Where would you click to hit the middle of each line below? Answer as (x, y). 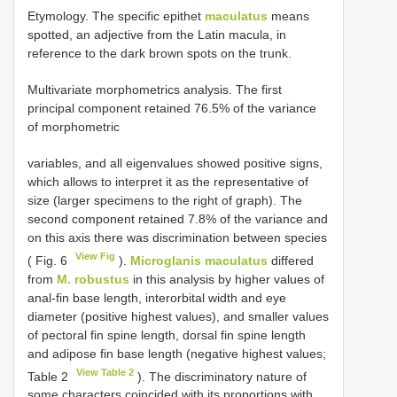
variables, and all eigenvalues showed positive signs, (175, 163)
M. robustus (93, 279)
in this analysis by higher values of (227, 279)
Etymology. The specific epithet (116, 16)
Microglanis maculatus (199, 260)
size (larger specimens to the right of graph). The (165, 200)
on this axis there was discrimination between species (177, 237)
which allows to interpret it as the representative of (168, 181)
